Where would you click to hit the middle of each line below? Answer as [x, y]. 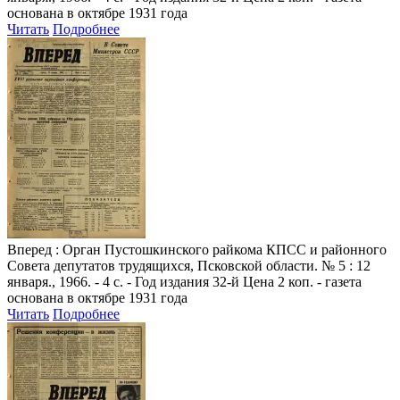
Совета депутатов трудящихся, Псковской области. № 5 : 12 [189, 265]
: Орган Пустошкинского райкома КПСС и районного [219, 249]
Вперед [29, 249]
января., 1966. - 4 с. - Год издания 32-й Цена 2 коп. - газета [184, 281]
